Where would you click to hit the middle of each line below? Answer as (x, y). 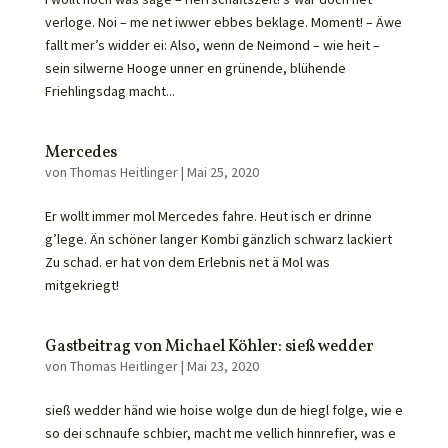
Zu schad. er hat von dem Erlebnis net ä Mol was (187, 262)
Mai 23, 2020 (222, 366)
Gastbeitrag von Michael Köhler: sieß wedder (209, 347)
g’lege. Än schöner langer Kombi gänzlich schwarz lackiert (218, 239)
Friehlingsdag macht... (109, 91)
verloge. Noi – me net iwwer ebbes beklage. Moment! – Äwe (223, 22)
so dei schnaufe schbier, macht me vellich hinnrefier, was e (220, 433)
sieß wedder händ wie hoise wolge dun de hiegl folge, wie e (223, 410)
